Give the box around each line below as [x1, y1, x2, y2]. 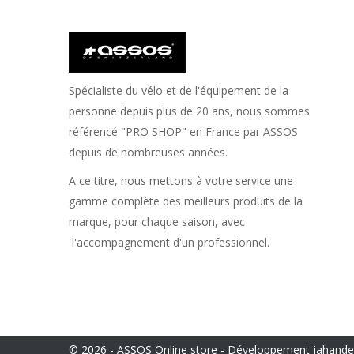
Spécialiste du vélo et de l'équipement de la [69, 83, 288, 99]
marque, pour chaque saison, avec [69, 214, 245, 230]
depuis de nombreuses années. [69, 145, 228, 160]
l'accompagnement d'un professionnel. [69, 235, 269, 250]
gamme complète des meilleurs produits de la [69, 194, 303, 209]
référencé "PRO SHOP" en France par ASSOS [69, 124, 298, 140]
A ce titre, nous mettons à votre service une [69, 173, 293, 189]
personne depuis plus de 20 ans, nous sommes [69, 104, 310, 119]
